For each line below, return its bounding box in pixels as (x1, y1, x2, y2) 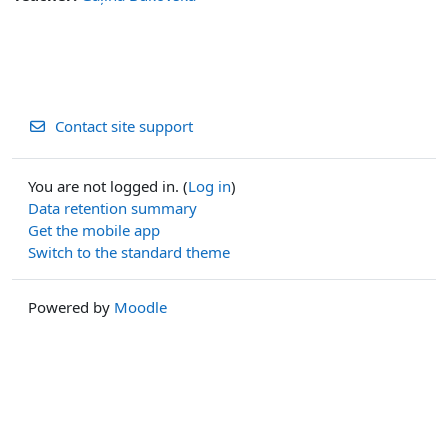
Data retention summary (28, 197, 197, 218)
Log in (188, 175, 231, 196)
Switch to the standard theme (28, 241, 230, 262)
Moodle (114, 296, 167, 317)
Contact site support (54, 115, 193, 136)
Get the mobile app (28, 219, 160, 240)
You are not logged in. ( (28, 175, 188, 196)
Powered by (28, 296, 114, 317)
